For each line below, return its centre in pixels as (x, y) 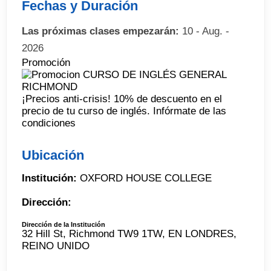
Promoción (46, 63)
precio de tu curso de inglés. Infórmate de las (124, 111)
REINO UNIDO (56, 246)
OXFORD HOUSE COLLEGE (144, 178)
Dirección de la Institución (64, 224)
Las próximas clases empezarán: (100, 31)
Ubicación (53, 155)
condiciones (49, 123)
